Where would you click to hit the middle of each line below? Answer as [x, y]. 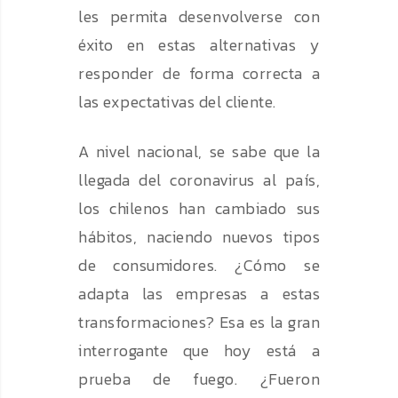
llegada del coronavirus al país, [199, 180]
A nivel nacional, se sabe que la [199, 152]
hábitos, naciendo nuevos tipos [199, 237]
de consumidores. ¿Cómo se [199, 266]
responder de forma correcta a [199, 74]
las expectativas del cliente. [177, 102]
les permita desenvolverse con [199, 17]
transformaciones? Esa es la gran [199, 322]
